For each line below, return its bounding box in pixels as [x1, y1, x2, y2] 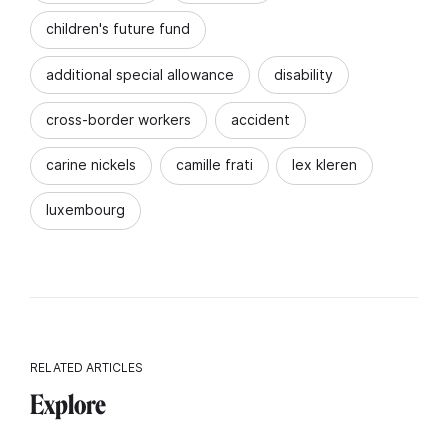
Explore [30, 389, 106, 421]
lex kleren [292, 156, 357, 174]
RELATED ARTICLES [30, 360, 143, 376]
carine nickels [46, 156, 136, 174]
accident [230, 110, 290, 128]
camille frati [175, 156, 253, 174]
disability [273, 65, 333, 83]
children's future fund [46, 20, 190, 38]
